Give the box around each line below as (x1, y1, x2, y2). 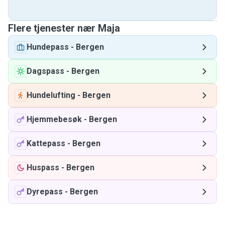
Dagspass (27, 66, 64, 76)
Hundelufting (27, 90, 75, 100)
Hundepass (27, 42, 69, 52)
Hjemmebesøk (27, 115, 82, 124)
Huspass (27, 163, 59, 172)
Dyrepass (27, 187, 63, 196)
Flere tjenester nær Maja (8, 22, 120, 34)
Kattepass (27, 139, 65, 148)
